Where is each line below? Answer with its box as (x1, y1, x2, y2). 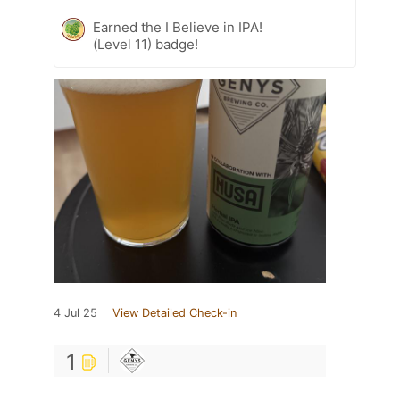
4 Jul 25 (54, 305, 97, 320)
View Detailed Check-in (112, 305, 237, 320)
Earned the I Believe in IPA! (93, 18, 262, 36)
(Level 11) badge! (93, 35, 198, 53)
